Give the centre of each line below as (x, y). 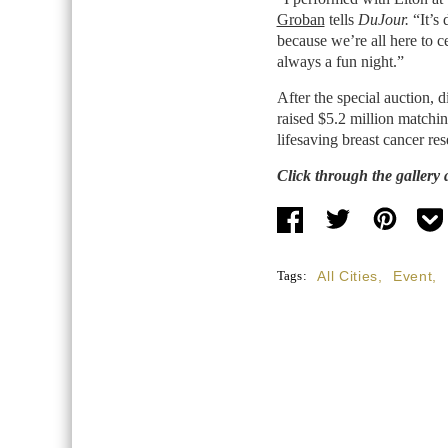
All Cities (348, 276)
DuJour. (385, 19)
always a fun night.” (340, 61)
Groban (300, 19)
